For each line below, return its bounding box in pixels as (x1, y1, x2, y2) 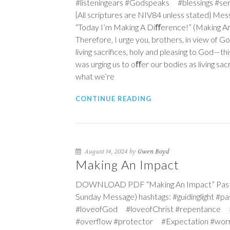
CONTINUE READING (75, 94, 151, 103)
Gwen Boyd (138, 147, 169, 156)
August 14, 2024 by (83, 147, 138, 156)
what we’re (75, 71, 114, 81)
